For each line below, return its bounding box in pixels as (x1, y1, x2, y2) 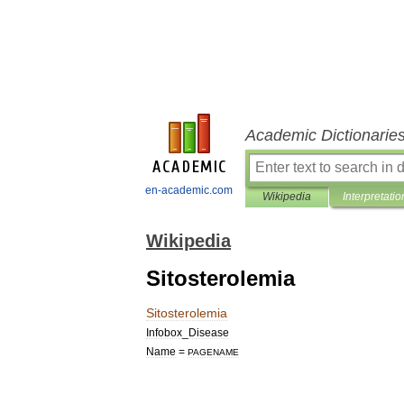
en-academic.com (145, 184, 233, 197)
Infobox (146, 326, 182, 338)
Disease (188, 326, 229, 338)
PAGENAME (188, 347, 239, 357)
